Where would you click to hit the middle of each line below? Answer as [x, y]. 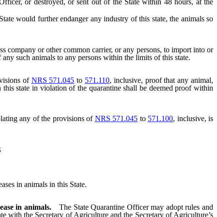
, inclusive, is [193, 118]
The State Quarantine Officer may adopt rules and [136, 207]
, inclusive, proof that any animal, [162, 80]
